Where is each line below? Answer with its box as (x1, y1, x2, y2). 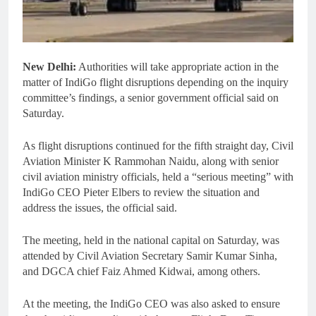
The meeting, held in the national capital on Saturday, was (23, 234, 279, 247)
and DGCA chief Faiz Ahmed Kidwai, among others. (23, 265, 260, 278)
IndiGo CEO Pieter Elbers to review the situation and (23, 186, 260, 199)
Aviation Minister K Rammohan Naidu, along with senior (23, 155, 279, 168)
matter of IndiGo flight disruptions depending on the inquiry (23, 76, 288, 89)
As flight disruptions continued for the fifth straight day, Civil (23, 140, 293, 152)
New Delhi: (23, 61, 76, 73)
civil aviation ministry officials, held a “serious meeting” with (23, 171, 293, 183)
